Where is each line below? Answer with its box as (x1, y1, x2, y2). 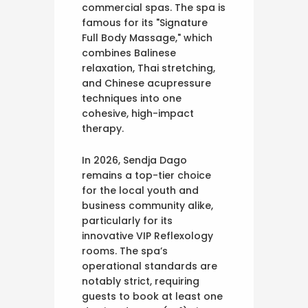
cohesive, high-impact (82, 107, 194, 121)
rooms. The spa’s (82, 244, 168, 258)
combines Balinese (82, 46, 176, 60)
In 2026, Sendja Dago (82, 153, 187, 168)
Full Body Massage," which (82, 31, 212, 45)
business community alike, (82, 199, 213, 213)
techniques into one (82, 91, 181, 106)
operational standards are (82, 259, 217, 274)
